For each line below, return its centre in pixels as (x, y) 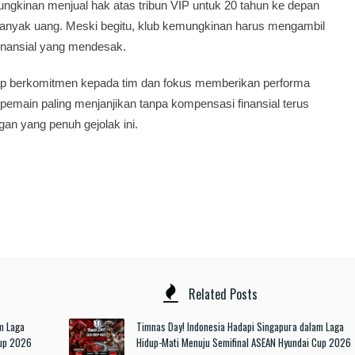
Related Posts (221, 294)
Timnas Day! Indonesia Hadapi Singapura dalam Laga (240, 327)
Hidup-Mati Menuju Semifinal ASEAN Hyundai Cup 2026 (243, 343)
